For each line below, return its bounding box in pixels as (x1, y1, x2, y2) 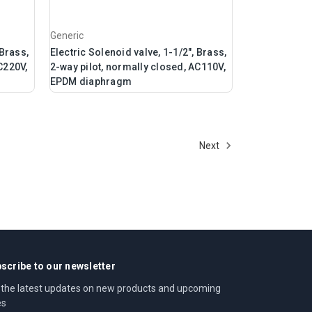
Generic (49, 30, 84, 42)
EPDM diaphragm (49, 76, 132, 88)
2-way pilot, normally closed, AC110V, (49, 61, 226, 73)
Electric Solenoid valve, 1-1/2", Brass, (49, 47, 227, 58)
